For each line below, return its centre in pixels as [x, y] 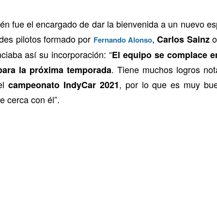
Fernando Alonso [123, 39]
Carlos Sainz [185, 39]
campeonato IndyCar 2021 [64, 85]
